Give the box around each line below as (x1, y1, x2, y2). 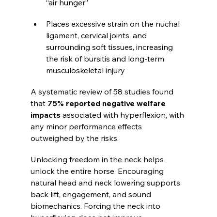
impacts (30, 110, 61, 120)
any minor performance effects (30, 122, 144, 132)
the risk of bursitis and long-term (46, 54, 166, 64)
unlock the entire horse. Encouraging (30, 166, 166, 176)
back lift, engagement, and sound (30, 189, 153, 200)
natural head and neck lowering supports (30, 178, 182, 188)
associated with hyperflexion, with (60, 110, 186, 120)
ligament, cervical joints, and (46, 31, 149, 41)
